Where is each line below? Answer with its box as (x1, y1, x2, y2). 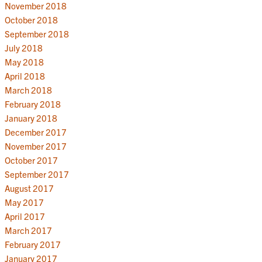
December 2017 (4, 126, 67, 137)
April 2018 (4, 70, 45, 81)
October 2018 (4, 13, 58, 25)
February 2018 (4, 98, 61, 109)
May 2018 (4, 56, 44, 67)
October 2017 (4, 154, 58, 166)
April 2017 (4, 210, 45, 222)
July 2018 (4, 42, 43, 53)
